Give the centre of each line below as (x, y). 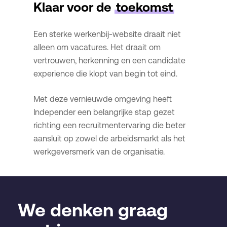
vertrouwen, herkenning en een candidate (109, 60)
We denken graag (92, 210)
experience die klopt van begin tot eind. (105, 73)
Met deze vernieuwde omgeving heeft (102, 99)
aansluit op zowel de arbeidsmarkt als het (109, 138)
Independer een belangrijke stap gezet (104, 112)
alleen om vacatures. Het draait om (97, 47)
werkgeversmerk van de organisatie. (99, 152)
